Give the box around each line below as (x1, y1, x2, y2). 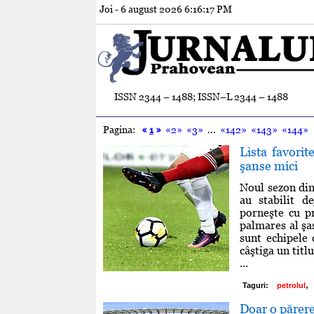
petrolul (277, 280, 306, 289)
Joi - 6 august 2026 (100, 4, 184, 15)
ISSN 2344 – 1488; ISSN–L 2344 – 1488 (114, 90, 288, 102)
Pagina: (103, 123, 142, 135)
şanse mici (240, 158, 298, 173)
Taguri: (243, 280, 268, 289)
